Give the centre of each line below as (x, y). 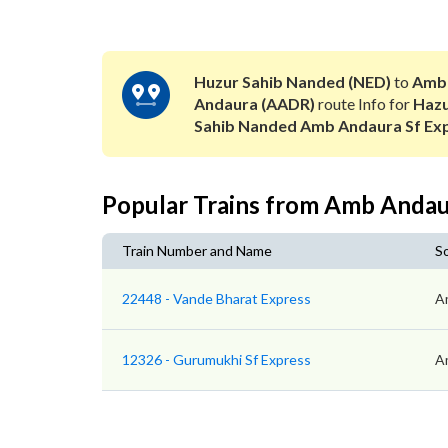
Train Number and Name (197, 250)
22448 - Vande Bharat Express (216, 298)
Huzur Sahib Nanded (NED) (292, 81)
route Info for (363, 103)
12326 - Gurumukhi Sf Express (216, 359)
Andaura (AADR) (254, 103)
